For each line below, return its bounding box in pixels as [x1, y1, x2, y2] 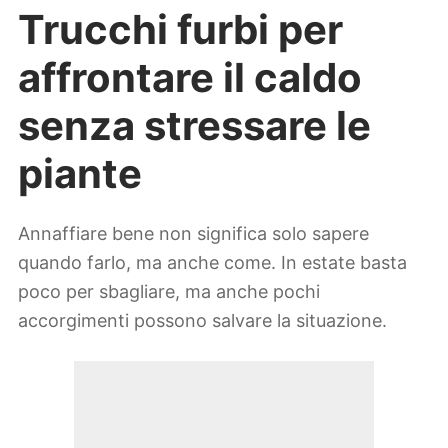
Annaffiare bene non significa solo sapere [18, 223, 369, 245]
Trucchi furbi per [18, 4, 343, 54]
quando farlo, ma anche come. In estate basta [18, 252, 407, 274]
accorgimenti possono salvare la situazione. [18, 310, 387, 332]
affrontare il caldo [18, 52, 362, 102]
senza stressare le [18, 100, 371, 150]
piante [18, 148, 142, 198]
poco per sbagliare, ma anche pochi [18, 281, 320, 303]
